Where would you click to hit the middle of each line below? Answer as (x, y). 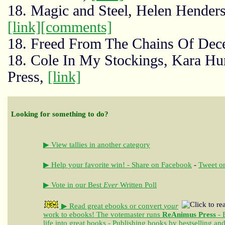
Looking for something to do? (60, 114)
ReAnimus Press (189, 214)
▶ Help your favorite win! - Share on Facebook (118, 164)
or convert (147, 206)
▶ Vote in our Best (73, 185)
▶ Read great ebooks (94, 206)
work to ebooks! (69, 214)
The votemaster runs (128, 214)
